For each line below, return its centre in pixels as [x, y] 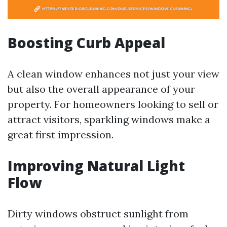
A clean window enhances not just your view [113, 74]
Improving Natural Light [96, 166]
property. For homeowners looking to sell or [113, 104]
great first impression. [61, 135]
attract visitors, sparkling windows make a [109, 119]
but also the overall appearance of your [101, 89]
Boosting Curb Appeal [86, 43]
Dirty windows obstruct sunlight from [98, 214]
